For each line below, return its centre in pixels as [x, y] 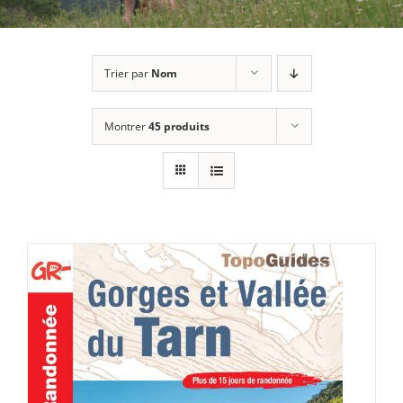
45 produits [179, 127]
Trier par [127, 74]
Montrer [126, 127]
